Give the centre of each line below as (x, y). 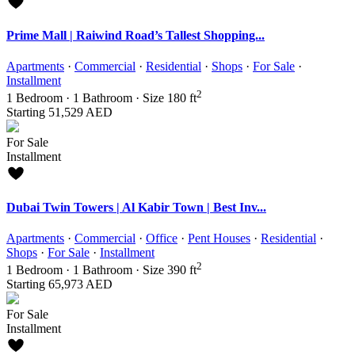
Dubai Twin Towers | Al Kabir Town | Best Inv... (136, 207)
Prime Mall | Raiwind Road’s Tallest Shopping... (136, 35)
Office (162, 238)
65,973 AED (79, 284)
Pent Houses (219, 238)
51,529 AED (79, 113)
